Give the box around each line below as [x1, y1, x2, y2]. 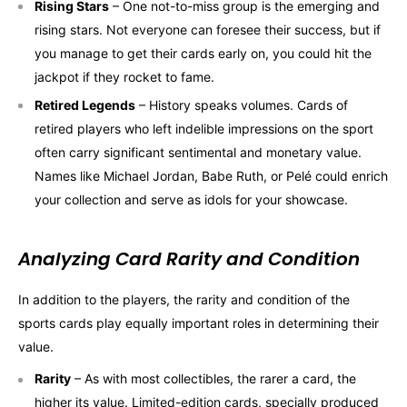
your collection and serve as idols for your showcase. [35, 191, 348, 207]
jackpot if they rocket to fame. [35, 68, 214, 84]
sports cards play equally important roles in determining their [18, 314, 379, 331]
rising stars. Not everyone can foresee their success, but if [35, 21, 381, 37]
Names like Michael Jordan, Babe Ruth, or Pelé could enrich [35, 167, 388, 184]
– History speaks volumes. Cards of [135, 96, 348, 113]
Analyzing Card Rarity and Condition [18, 245, 360, 272]
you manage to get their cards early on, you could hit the [35, 45, 372, 61]
